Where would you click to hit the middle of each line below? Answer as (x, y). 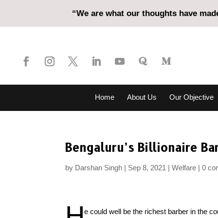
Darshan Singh (99, 168)
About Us (142, 97)
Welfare (184, 168)
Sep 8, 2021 (147, 168)
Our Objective (191, 97)
